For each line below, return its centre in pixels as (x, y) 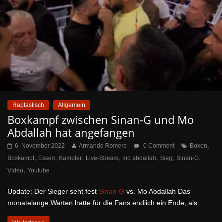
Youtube (38, 170)
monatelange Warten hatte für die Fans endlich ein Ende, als (102, 202)
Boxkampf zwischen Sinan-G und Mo (101, 119)
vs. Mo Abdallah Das (157, 191)
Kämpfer (70, 158)
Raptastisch (28, 105)
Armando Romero (103, 145)
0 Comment (158, 145)
